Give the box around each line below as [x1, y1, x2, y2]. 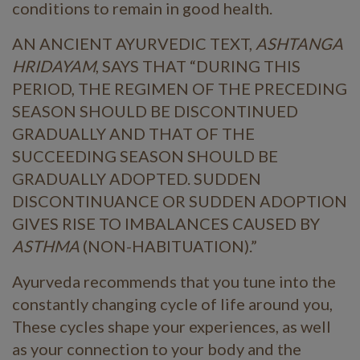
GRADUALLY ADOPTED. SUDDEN [12, 169, 261, 189]
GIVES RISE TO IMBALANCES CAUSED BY [12, 214, 320, 234]
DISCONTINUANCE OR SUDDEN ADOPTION [12, 191, 347, 211]
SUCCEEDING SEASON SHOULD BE [12, 146, 278, 166]
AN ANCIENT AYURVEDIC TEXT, [12, 34, 256, 54]
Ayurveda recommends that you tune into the [12, 272, 336, 292]
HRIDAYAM [12, 56, 96, 76]
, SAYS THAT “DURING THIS [96, 56, 301, 76]
